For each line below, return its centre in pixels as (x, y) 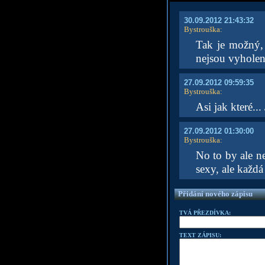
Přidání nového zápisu (215, 194)
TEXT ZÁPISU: (200, 235)
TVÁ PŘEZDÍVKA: (205, 213)
